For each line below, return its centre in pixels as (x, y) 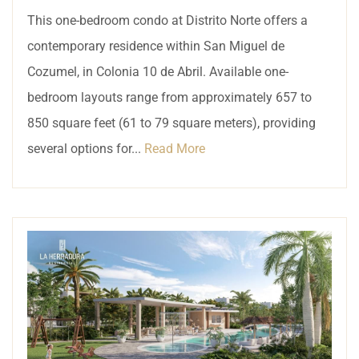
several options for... (86, 148)
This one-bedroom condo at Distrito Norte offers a (167, 20)
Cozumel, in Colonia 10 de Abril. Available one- (158, 71)
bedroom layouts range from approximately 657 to (169, 97)
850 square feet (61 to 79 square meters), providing (171, 123)
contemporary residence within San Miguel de (156, 46)
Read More (175, 148)
